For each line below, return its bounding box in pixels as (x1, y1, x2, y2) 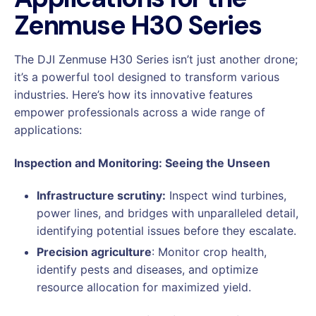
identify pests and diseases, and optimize (37, 262, 258, 277)
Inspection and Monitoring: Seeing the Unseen (14, 155, 270, 170)
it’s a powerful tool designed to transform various (14, 69, 279, 84)
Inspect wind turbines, (166, 188, 286, 203)
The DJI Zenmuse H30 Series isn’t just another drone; (14, 51, 298, 66)
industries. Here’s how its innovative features (14, 87, 253, 102)
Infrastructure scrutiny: (37, 188, 166, 203)
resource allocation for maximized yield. (37, 280, 251, 295)
